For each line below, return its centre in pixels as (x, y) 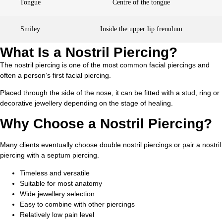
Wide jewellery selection (57, 194)
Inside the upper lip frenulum (141, 29)
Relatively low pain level (57, 214)
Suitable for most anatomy (61, 183)
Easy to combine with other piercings (77, 204)
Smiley (30, 29)
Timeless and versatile (55, 173)
